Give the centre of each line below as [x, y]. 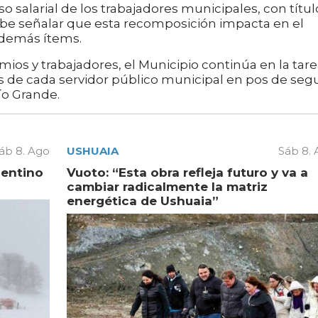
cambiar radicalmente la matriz [167, 187]
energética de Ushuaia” [142, 201]
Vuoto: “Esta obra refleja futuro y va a [187, 172]
